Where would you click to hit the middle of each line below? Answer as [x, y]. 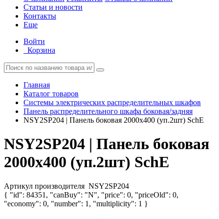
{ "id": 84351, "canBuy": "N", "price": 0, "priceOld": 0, [91, 195]
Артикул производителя [45, 186]
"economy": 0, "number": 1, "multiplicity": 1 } [76, 203]
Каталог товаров [51, 94]
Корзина [41, 50]
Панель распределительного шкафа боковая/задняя [108, 111]
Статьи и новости [53, 7]
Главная [37, 85]
